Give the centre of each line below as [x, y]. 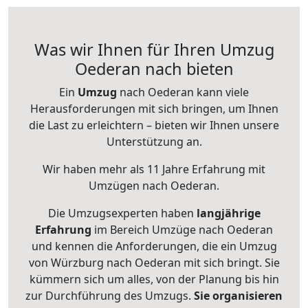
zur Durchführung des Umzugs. [110, 296]
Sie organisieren [238, 296]
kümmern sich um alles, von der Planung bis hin [154, 279]
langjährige [228, 213]
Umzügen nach [130, 186]
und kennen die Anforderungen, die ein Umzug [154, 246]
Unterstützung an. [154, 142]
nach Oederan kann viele [183, 92]
